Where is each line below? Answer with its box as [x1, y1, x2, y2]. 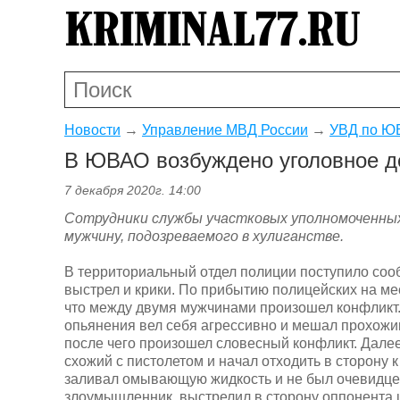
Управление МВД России [142, 121, 308, 137]
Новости [64, 121, 121, 137]
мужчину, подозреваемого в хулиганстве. [64, 228, 344, 244]
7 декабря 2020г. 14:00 [64, 183, 201, 198]
